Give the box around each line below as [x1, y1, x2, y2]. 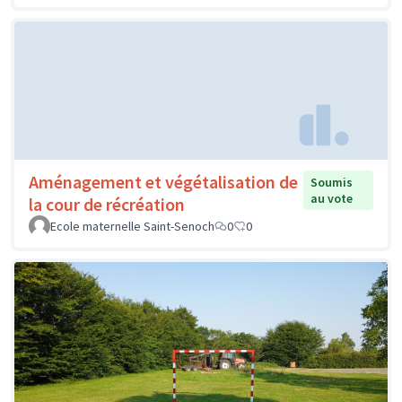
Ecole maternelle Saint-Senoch [50, 217, 214, 234]
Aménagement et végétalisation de [29, 170, 298, 193]
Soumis [310, 173, 353, 190]
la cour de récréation [29, 192, 185, 215]
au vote [310, 189, 353, 206]
